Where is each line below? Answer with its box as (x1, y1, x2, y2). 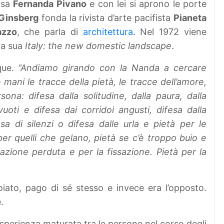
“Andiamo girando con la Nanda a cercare (18, 62, 207, 73)
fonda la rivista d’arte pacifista (38, 12, 174, 23)
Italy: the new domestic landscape (25, 40, 171, 51)
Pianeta (173, 12, 207, 23)
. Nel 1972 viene (132, 26, 207, 37)
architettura (77, 26, 133, 37)
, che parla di (16, 26, 78, 37)
